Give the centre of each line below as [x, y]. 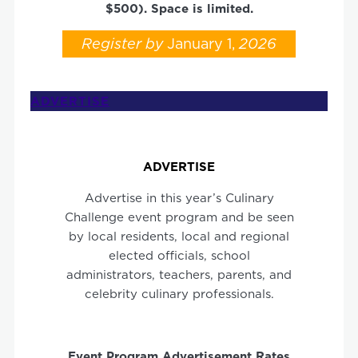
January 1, [199, 43]
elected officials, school [179, 255]
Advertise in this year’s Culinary [179, 197]
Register [111, 43]
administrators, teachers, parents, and [179, 274]
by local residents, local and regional [179, 236]
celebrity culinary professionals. [179, 293]
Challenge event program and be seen [179, 217]
